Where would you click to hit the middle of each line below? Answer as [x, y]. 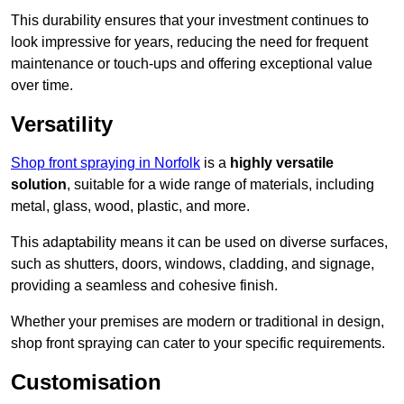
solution [39, 185]
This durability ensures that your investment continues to [190, 21]
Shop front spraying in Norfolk [106, 163]
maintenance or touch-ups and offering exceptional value [192, 64]
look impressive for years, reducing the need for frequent [189, 42]
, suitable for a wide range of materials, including [220, 185]
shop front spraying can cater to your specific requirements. [198, 344]
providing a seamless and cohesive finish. [144, 286]
